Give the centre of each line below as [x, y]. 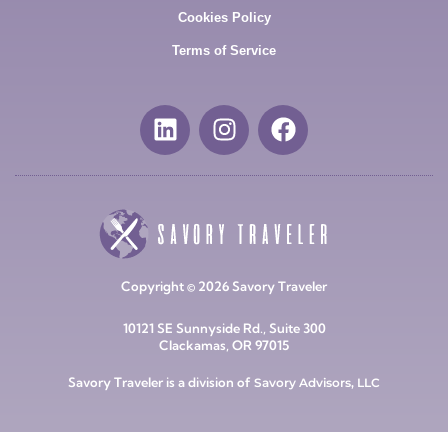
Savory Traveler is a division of [161, 381]
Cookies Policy [224, 17]
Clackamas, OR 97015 [224, 344]
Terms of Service [224, 50]
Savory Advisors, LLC [317, 382]
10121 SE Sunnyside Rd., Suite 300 [224, 327]
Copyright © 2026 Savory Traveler [224, 285]
